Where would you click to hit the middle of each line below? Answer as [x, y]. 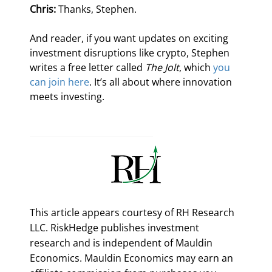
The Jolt [162, 68]
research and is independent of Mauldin [121, 243]
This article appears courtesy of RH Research [132, 212]
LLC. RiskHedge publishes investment [115, 227]
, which [196, 68]
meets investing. [69, 97]
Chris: [43, 9]
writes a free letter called [88, 68]
